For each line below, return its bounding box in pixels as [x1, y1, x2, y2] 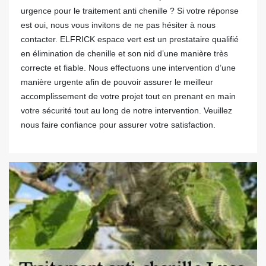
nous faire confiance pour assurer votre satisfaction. [21, 120, 216, 129]
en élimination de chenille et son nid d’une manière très [21, 49, 228, 58]
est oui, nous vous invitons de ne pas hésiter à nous [21, 20, 216, 30]
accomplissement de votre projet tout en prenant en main [21, 91, 236, 101]
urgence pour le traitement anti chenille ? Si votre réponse [21, 6, 239, 15]
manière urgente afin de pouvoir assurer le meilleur [21, 77, 213, 87]
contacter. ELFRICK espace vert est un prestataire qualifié [21, 34, 239, 44]
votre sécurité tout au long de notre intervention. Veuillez [21, 106, 232, 115]
